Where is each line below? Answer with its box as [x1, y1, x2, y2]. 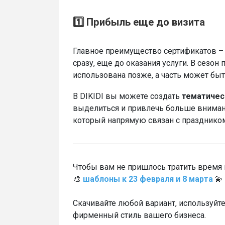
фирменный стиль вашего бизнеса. [73, 210, 206, 220]
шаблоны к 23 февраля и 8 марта [83, 174, 213, 184]
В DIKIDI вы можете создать [73, 91, 182, 101]
